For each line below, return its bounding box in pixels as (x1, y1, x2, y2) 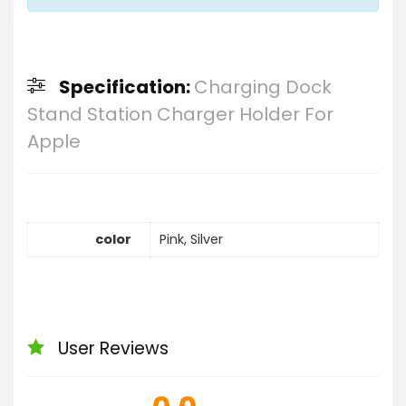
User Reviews (58, 335, 169, 361)
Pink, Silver (159, 230, 223, 249)
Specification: (59, 73, 194, 100)
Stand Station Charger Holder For (27, 101, 333, 127)
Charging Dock (194, 73, 332, 100)
